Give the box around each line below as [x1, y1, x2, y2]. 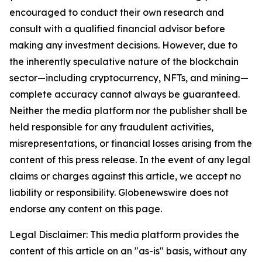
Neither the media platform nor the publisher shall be [9, 105, 247, 116]
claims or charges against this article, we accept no [9, 170, 241, 182]
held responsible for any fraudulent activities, [9, 121, 213, 133]
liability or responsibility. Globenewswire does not [9, 187, 229, 198]
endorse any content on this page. [9, 203, 162, 215]
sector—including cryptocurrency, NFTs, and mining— [9, 72, 249, 84]
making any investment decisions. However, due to [9, 39, 237, 51]
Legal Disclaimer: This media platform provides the [9, 229, 239, 240]
